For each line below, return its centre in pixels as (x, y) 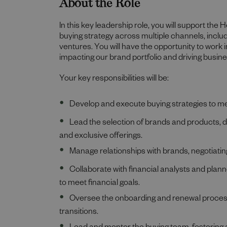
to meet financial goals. (100, 184)
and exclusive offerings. (101, 137)
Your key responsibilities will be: (114, 80)
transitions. (79, 213)
